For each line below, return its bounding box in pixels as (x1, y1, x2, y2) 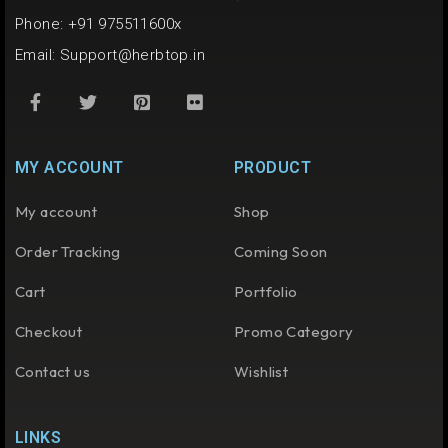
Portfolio (234, 282, 298, 302)
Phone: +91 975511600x (15, 15, 186, 34)
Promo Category (234, 322, 354, 342)
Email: (15, 46, 60, 65)
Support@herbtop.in (59, 46, 206, 65)
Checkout (15, 322, 83, 342)
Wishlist (234, 362, 289, 382)
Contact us (15, 362, 90, 382)
